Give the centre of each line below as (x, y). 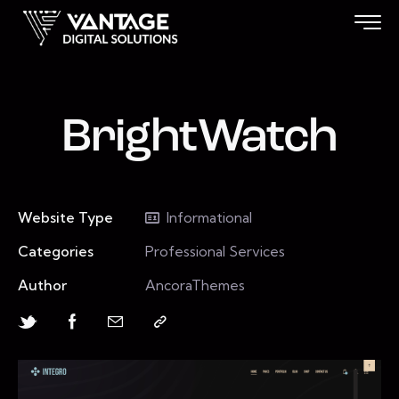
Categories (56, 251)
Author (42, 285)
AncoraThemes (195, 285)
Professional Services (215, 251)
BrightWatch (199, 138)
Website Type (65, 217)
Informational (209, 217)
